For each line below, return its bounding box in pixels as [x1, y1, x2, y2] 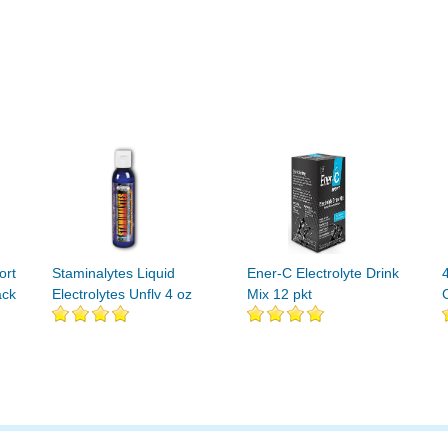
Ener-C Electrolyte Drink [247, 265, 399, 281]
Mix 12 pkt [247, 286, 312, 302]
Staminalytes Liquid [52, 265, 175, 281]
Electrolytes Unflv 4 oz [52, 286, 192, 302]
